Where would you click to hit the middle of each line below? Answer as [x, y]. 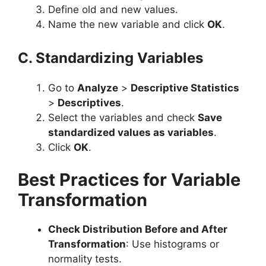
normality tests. [85, 259]
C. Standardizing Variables [110, 58]
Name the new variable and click [128, 24]
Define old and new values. [113, 9]
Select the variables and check [123, 117]
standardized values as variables [131, 132]
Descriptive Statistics [185, 88]
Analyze [98, 88]
